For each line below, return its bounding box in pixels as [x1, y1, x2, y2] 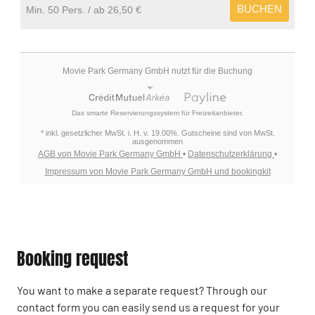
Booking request [17, 246, 128, 271]
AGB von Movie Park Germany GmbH [38, 148, 183, 159]
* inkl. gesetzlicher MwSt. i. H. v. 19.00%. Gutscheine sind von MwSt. [40, 128, 275, 137]
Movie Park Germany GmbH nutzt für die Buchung [63, 65, 252, 76]
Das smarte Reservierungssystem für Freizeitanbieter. [72, 108, 243, 117]
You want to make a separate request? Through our [17, 283, 267, 297]
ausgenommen [132, 136, 183, 146]
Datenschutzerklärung [188, 148, 274, 159]
